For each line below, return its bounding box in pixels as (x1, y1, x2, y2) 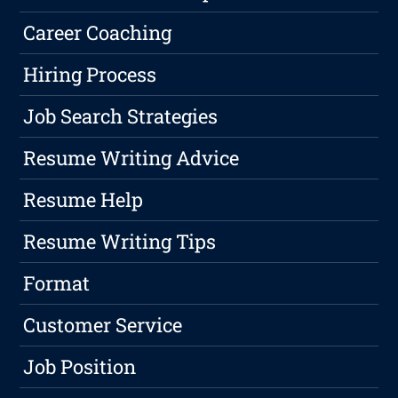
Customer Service (23, 312, 183, 338)
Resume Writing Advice (23, 145, 240, 171)
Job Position (23, 354, 137, 380)
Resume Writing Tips (23, 228, 217, 255)
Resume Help (23, 187, 144, 213)
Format (23, 270, 91, 297)
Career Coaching (23, 20, 172, 46)
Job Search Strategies (23, 103, 219, 130)
